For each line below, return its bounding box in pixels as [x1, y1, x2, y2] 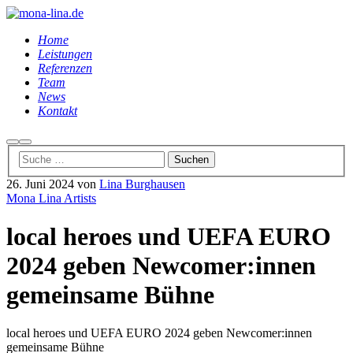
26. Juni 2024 [6, 176, 74, 191]
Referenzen [38, 61, 92, 75]
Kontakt [38, 104, 77, 117]
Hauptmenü [24, 141, 76, 153]
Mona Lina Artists [6, 191, 96, 205]
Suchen [12, 141, 46, 153]
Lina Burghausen [99, 176, 185, 191]
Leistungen [38, 47, 92, 61]
